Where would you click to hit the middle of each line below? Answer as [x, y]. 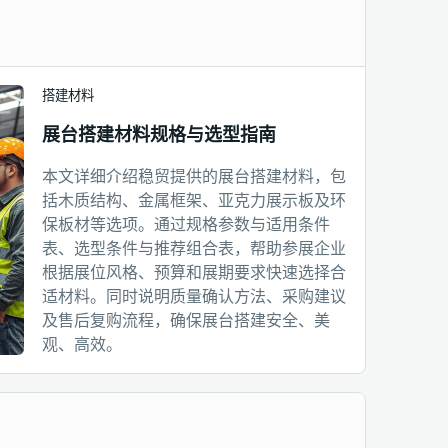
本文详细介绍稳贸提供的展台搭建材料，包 [194, 176]
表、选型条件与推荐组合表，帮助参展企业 [194, 248]
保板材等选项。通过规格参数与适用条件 [186, 224]
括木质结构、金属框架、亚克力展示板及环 [194, 200]
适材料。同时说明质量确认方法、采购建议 [194, 296]
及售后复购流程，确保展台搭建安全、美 [186, 320]
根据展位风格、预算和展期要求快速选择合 [194, 272]
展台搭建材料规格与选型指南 [159, 134]
